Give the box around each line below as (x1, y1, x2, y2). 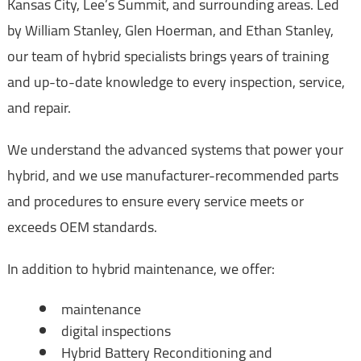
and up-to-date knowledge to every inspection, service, (6, 68, 345, 96)
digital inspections (60, 317, 171, 345)
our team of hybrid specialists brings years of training (6, 43, 329, 70)
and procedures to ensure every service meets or (6, 188, 304, 215)
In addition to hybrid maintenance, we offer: (6, 255, 275, 283)
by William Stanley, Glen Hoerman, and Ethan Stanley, (6, 17, 334, 44)
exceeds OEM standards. (6, 214, 157, 241)
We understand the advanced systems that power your (6, 136, 343, 164)
